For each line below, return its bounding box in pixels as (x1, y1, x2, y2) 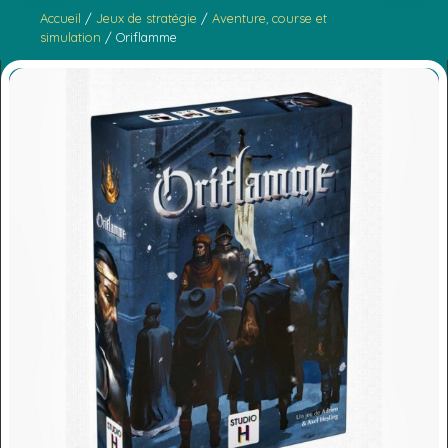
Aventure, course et (212, 10, 328, 27)
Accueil (40, 10, 82, 27)
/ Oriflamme (101, 29, 178, 46)
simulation (40, 29, 102, 46)
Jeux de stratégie (96, 10, 198, 27)
